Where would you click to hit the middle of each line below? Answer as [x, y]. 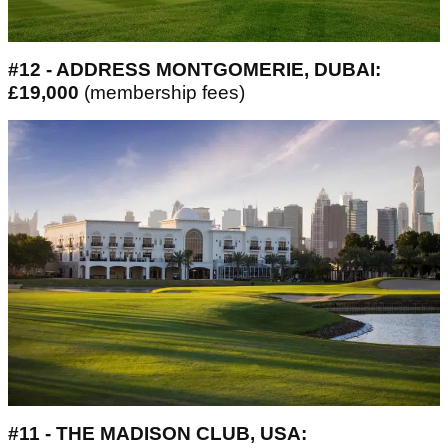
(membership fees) [164, 93]
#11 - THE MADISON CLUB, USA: [157, 433]
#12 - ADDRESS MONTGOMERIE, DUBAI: [194, 70]
